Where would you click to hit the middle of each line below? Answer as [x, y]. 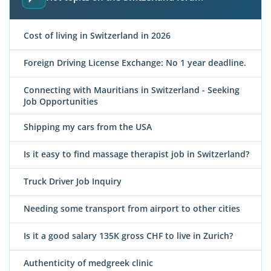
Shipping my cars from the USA [88, 127]
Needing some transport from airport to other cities [132, 209]
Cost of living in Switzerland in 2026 [97, 36]
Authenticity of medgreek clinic [88, 263]
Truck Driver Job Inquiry [73, 181]
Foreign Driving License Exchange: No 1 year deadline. [135, 63]
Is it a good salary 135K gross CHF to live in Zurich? [128, 236]
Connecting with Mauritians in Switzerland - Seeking [132, 90]
